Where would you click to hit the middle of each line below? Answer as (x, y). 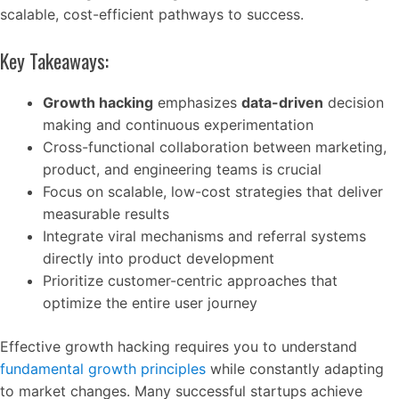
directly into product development (159, 258)
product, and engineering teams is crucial (182, 169)
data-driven (282, 102)
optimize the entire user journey (150, 303)
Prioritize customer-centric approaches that (190, 281)
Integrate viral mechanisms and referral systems (204, 236)
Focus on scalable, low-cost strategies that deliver (213, 191)
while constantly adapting (295, 369)
